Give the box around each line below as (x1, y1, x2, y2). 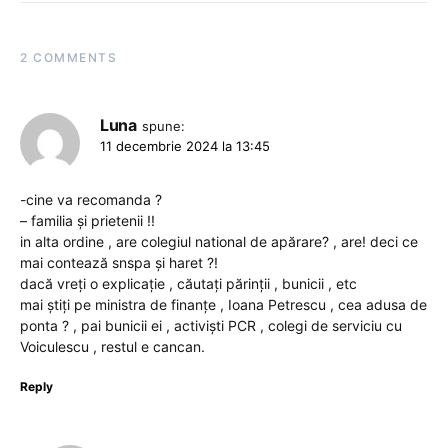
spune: (141, 118, 185, 135)
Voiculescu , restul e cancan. (20, 338, 205, 356)
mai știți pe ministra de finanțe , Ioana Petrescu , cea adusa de (20, 296, 427, 314)
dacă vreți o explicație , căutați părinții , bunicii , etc (20, 275, 357, 293)
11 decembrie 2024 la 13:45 (100, 138, 270, 155)
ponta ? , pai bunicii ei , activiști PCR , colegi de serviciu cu (20, 317, 402, 335)
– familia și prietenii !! (20, 212, 155, 230)
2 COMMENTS (20, 50, 117, 66)
